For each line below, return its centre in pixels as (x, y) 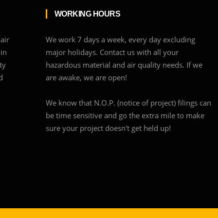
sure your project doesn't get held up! (108, 128)
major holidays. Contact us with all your (112, 52)
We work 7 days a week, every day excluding (120, 39)
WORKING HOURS (87, 14)
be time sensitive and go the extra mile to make (125, 115)
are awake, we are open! (86, 77)
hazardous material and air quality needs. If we (124, 65)
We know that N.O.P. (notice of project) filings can (128, 103)
